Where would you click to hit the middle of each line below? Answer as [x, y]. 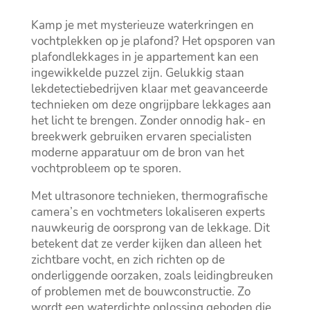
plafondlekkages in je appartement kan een [145, 57]
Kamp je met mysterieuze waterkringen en [142, 26]
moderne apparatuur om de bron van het [137, 153]
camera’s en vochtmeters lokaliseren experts [148, 212]
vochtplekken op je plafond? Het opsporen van [153, 42]
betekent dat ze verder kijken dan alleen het [146, 244]
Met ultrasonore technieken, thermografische [149, 197]
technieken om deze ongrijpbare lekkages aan [151, 105]
